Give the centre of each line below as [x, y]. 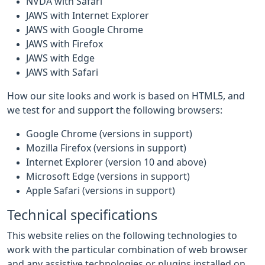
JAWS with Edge [60, 58]
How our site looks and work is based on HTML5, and [126, 96]
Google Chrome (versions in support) [109, 134]
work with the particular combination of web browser [127, 250]
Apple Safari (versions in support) [101, 190]
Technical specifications [82, 215]
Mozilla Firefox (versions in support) [106, 148]
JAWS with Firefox [64, 44]
